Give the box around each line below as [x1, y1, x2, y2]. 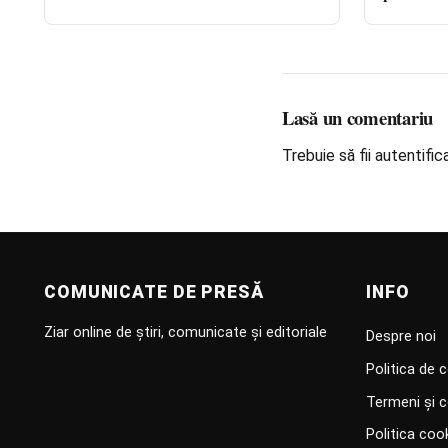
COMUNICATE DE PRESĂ [44, 282, 264, 303]
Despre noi [366, 327, 436, 346]
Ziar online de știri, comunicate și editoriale [44, 322, 327, 341]
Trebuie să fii [282, 146, 375, 166]
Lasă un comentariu [282, 104, 433, 132]
